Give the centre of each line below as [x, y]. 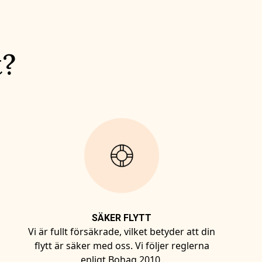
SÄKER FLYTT [122, 218]
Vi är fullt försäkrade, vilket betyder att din [122, 232]
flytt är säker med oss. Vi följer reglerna [122, 246]
